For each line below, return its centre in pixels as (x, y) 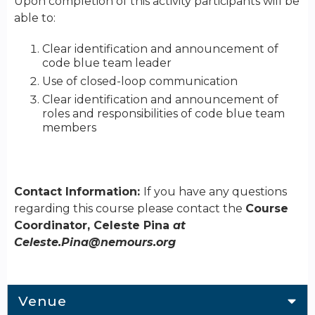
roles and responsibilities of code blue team (163, 114)
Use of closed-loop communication (141, 82)
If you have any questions (215, 192)
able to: (35, 18)
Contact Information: (79, 192)
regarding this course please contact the (130, 209)
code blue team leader (108, 63)
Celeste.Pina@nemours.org (95, 243)
